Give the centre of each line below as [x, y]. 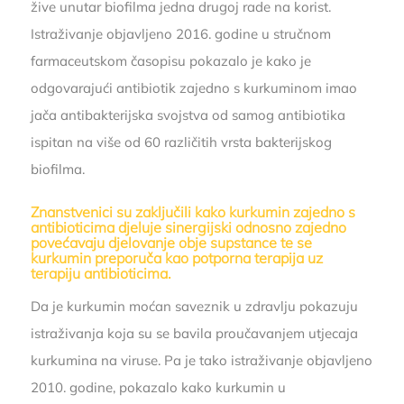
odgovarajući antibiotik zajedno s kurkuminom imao [193, 87]
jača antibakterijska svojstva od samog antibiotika [188, 115]
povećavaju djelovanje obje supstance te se [171, 242]
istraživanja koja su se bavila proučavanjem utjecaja [194, 333]
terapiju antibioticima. [101, 273]
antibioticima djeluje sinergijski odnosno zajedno [188, 227]
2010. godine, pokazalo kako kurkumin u [158, 387]
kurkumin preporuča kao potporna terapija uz [176, 257]
